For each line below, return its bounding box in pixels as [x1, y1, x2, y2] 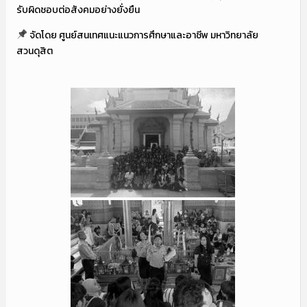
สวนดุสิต [16, 43, 55, 58]
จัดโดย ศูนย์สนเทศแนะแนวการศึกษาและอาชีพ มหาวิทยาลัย [27, 27, 258, 42]
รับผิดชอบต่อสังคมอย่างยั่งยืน [16, 2, 140, 17]
